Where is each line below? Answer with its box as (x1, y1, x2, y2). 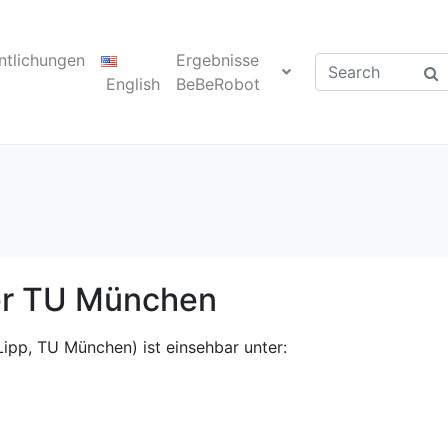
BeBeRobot (175, 74, 260, 95)
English (105, 74, 160, 95)
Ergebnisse (175, 50, 259, 71)
